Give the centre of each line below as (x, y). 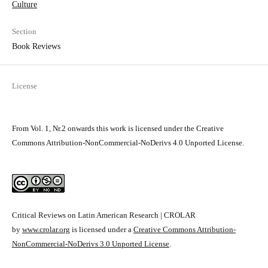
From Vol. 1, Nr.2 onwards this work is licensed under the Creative (118, 129)
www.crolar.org (46, 230)
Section (24, 32)
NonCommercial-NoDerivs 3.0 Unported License (90, 244)
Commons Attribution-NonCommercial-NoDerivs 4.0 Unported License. (128, 143)
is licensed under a (101, 230)
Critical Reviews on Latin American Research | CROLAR (103, 215)
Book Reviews (36, 47)
